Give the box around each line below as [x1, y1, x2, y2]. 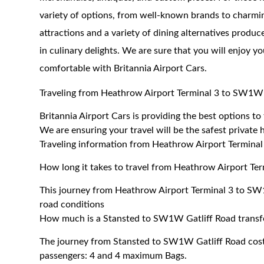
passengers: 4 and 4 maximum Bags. [39, 251, 187, 260]
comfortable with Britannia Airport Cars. [39, 64, 207, 73]
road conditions [39, 200, 105, 209]
